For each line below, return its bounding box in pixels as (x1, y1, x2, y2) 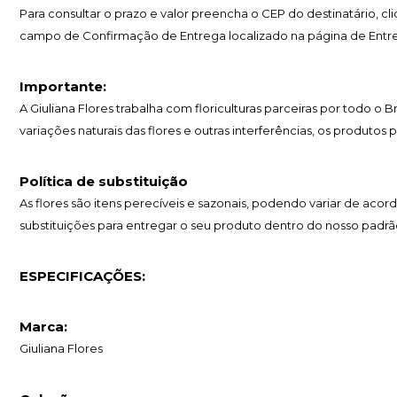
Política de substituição (19, 173, 188, 191)
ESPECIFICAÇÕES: (19, 268, 145, 285)
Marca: (19, 318, 67, 336)
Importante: (19, 78, 106, 96)
